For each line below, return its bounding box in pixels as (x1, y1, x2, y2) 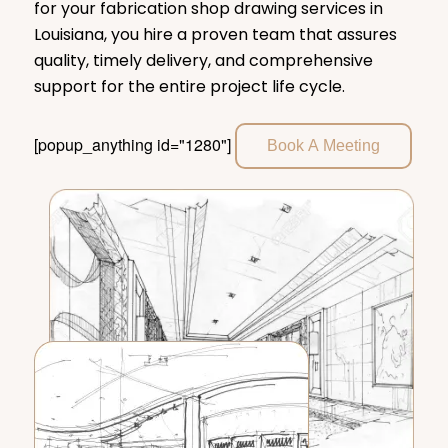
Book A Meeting (266, 137, 380, 155)
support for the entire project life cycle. (33, 74, 345, 98)
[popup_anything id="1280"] (33, 133, 235, 157)
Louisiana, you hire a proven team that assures (33, 22, 397, 46)
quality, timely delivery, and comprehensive (33, 48, 373, 72)
